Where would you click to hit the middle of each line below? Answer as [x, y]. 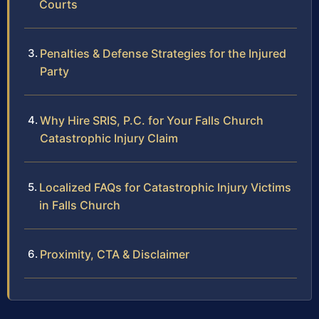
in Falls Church [80, 205]
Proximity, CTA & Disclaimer [115, 255]
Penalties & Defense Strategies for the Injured [163, 54]
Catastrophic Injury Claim [109, 138]
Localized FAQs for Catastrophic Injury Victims [165, 188]
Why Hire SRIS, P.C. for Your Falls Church [152, 121]
